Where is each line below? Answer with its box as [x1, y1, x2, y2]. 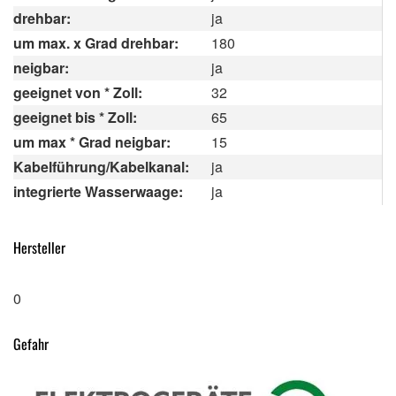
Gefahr [13, 333, 49, 355]
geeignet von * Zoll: [13, 82, 142, 103]
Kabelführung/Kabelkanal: [13, 156, 189, 178]
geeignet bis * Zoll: [13, 107, 137, 128]
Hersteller [13, 237, 65, 259]
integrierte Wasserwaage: [13, 181, 183, 202]
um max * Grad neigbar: [13, 132, 171, 153]
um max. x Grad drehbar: [13, 33, 179, 54]
